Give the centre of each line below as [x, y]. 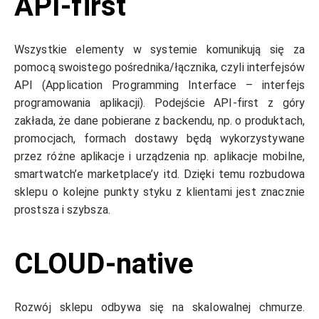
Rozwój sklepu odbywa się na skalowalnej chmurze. [159, 308]
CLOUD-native [108, 264]
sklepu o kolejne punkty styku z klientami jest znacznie [159, 192]
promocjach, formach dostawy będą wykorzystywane [159, 139]
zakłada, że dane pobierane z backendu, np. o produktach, [159, 121]
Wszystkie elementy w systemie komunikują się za [159, 50]
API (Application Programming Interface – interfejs [159, 85]
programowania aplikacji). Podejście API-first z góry [159, 103]
